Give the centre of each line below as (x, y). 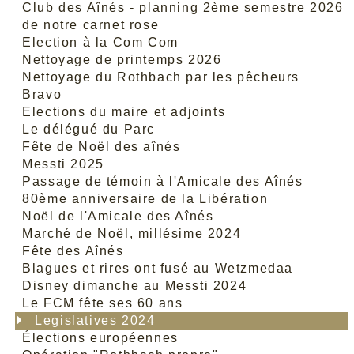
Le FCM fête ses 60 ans (103, 303)
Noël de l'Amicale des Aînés (118, 216)
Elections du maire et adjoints (124, 112)
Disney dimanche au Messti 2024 (135, 286)
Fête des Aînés (73, 251)
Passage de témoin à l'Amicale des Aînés (163, 181)
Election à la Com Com (100, 42)
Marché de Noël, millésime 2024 (132, 233)
